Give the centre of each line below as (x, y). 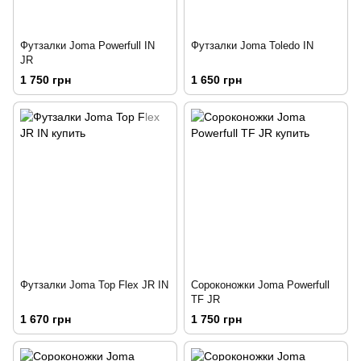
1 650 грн (216, 79)
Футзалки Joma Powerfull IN (87, 45)
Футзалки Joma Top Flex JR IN (94, 284)
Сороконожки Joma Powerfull (260, 284)
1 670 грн (46, 320)
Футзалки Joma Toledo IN (252, 45)
